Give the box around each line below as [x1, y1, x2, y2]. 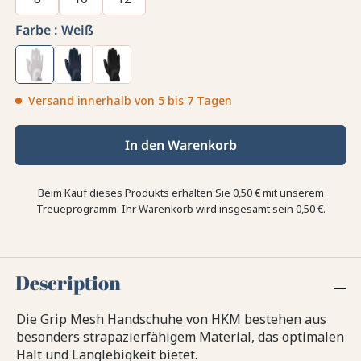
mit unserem [259, 185, 324, 201]
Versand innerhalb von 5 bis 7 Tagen [28, 93, 233, 109]
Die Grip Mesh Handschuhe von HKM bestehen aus [16, 310, 326, 329]
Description [15, 270, 122, 297]
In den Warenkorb [124, 136, 237, 155]
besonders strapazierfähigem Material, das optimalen [16, 328, 344, 346]
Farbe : [15, 21, 58, 39]
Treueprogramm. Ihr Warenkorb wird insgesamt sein [35, 201, 296, 217]
